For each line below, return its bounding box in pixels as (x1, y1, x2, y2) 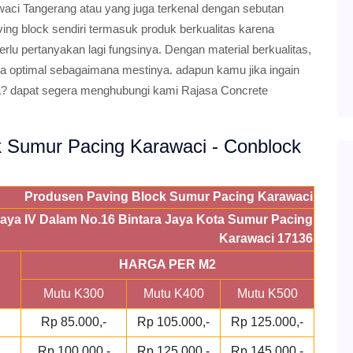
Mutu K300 (43, 287, 104, 300)
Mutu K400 (143, 287, 204, 300)
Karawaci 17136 (219, 232, 313, 245)
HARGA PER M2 (119, 258, 216, 271)
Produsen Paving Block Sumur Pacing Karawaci (24, 190, 313, 203)
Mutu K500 (236, 287, 298, 300)
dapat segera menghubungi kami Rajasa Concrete (7, 84, 268, 97)
